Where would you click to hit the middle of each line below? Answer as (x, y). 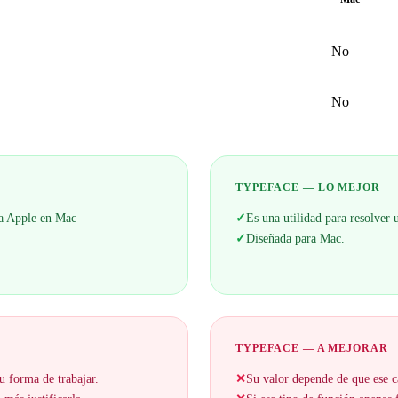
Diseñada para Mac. (295, 239)
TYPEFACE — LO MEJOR (308, 188)
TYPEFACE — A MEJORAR (312, 349)
